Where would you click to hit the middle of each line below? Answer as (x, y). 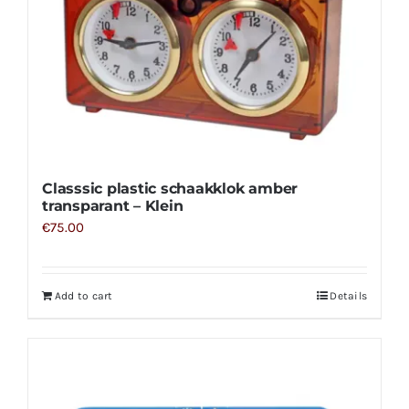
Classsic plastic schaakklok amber (170, 189)
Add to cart (84, 296)
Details (349, 296)
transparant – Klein (112, 206)
